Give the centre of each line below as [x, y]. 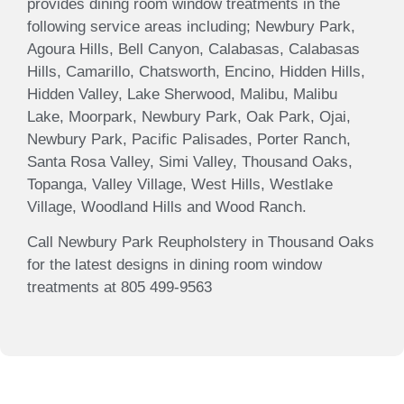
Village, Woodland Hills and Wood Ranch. [167, 207]
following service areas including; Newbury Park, [191, 26]
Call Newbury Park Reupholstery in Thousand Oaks [201, 243]
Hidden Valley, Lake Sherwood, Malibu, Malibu [182, 94]
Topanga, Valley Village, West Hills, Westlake [180, 184]
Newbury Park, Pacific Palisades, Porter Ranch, [189, 139]
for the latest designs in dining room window [174, 265]
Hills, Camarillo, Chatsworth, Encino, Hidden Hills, [196, 71]
